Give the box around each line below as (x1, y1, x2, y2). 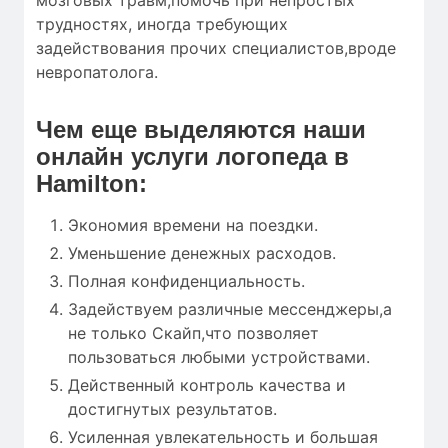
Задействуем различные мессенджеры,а (68, 299, 392, 320)
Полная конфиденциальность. (68, 271, 305, 292)
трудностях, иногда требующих (36, 14, 288, 35)
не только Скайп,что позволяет (68, 323, 319, 344)
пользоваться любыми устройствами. (68, 347, 370, 368)
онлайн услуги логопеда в (36, 143, 349, 171)
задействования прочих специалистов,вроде (36, 38, 396, 59)
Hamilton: (36, 170, 147, 198)
